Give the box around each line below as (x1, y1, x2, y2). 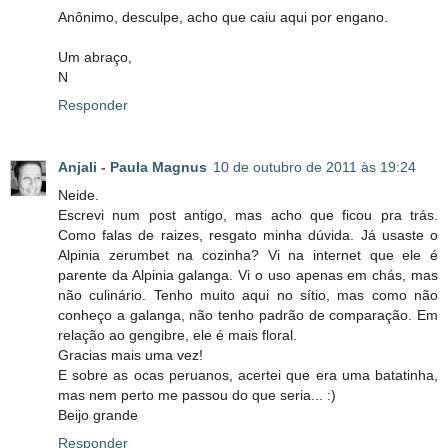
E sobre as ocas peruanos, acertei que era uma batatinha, (58, 367, 438, 384)
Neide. (58, 187, 99, 204)
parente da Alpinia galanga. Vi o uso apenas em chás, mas (58, 267, 438, 284)
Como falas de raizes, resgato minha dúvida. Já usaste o (58, 227, 438, 244)
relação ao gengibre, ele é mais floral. (58, 327, 297, 344)
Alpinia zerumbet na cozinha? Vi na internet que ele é (58, 247, 438, 264)
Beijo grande (58, 407, 138, 424)
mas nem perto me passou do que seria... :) (58, 387, 336, 404)
